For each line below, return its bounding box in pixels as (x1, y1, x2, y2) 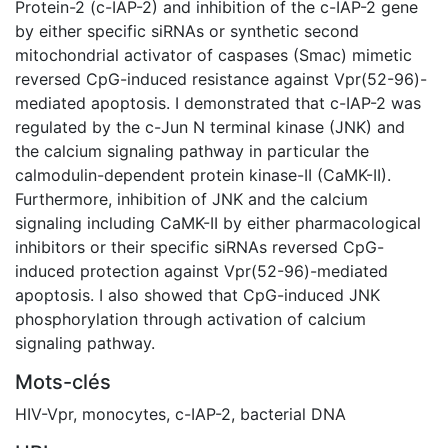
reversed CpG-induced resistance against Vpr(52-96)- (15, 68, 427, 89)
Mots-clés (15, 369, 111, 394)
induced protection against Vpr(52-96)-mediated (15, 260, 388, 281)
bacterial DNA (240, 403, 346, 424)
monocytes (82, 403, 166, 424)
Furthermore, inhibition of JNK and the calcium (15, 188, 368, 209)
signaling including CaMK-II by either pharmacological (15, 212, 421, 233)
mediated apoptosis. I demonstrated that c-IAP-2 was (15, 92, 421, 113)
